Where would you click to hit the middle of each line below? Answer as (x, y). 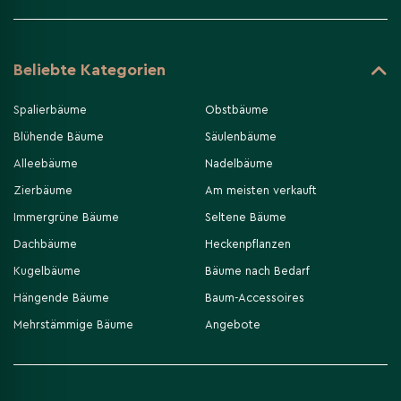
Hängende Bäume (61, 297)
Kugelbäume (47, 270)
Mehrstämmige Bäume (73, 324)
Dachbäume (45, 243)
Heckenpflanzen (247, 243)
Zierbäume (43, 190)
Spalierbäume (50, 109)
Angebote (232, 324)
